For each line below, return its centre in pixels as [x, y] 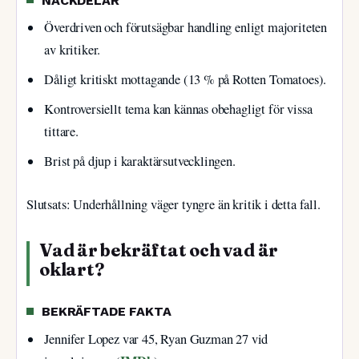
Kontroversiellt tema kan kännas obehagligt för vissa [178, 109]
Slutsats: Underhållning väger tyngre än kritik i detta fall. [173, 204]
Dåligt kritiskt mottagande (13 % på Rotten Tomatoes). [186, 80]
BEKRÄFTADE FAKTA [107, 312]
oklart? [72, 269]
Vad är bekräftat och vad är [159, 250]
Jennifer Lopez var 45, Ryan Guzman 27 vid [156, 339]
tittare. [61, 132]
